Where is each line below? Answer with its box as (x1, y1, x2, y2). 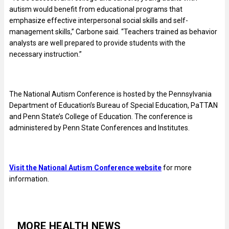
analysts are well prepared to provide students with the (9, 38, 186, 47)
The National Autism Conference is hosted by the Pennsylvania (9, 89, 212, 98)
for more (162, 163, 192, 172)
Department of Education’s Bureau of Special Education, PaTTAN (9, 101, 218, 109)
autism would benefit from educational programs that (9, 5, 182, 13)
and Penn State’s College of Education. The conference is (9, 112, 193, 121)
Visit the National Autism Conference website (9, 163, 162, 172)
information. (9, 174, 49, 183)
